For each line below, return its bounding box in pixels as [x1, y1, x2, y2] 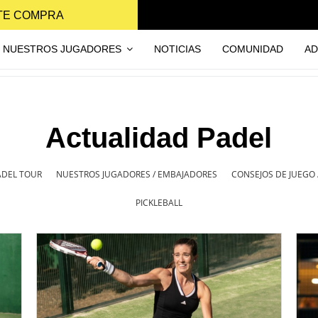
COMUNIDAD [221, 43, 283, 55]
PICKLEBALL [135, 196, 182, 209]
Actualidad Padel [45, 121, 273, 153]
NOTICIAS [153, 43, 201, 55]
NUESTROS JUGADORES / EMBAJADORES [55, 168, 217, 180]
